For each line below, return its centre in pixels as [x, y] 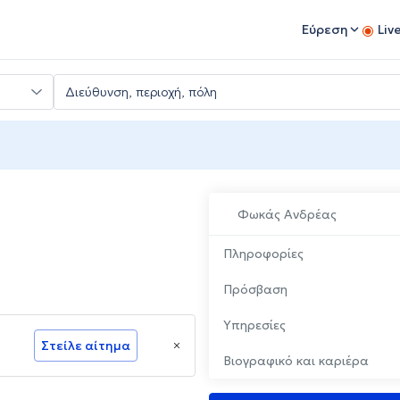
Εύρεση [325, 29]
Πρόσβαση [255, 290]
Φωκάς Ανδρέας [287, 215]
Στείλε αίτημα [86, 346]
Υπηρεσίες [254, 325]
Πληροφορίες [263, 254]
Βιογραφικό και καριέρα [296, 361]
